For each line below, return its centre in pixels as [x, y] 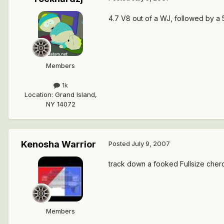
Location [38, 95]
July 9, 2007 [151, 144]
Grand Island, [76, 95]
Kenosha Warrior [58, 144]
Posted [120, 144]
